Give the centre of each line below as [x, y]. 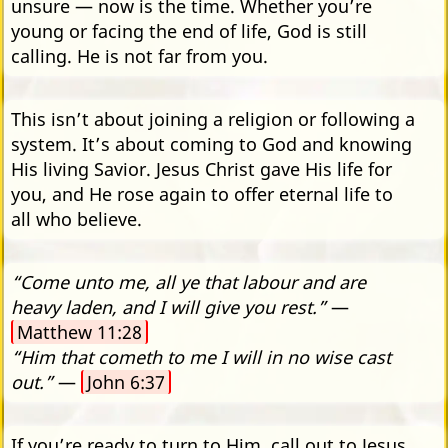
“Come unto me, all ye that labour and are [188, 281]
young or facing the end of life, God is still [189, 30]
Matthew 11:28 [79, 331]
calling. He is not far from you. [139, 55]
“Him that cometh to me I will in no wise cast [201, 356]
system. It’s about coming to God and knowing [211, 143]
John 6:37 [126, 381]
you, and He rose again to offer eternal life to [202, 193]
